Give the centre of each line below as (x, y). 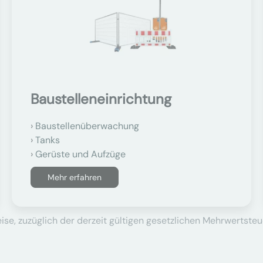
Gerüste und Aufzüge (81, 154)
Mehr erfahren (75, 177)
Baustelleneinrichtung (101, 99)
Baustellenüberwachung (87, 126)
